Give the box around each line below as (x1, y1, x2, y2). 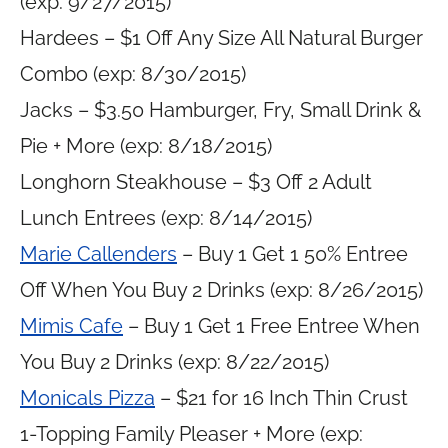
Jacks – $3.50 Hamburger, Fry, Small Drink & (20, 98, 421, 122)
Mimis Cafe (20, 314, 123, 338)
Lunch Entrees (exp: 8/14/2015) (20, 206, 312, 230)
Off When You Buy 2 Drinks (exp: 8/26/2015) (20, 278, 423, 302)
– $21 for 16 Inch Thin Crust (155, 386, 408, 410)
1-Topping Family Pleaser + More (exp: (20, 422, 363, 446)
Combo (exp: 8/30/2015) (20, 62, 246, 86)
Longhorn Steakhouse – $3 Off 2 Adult (20, 170, 372, 194)
